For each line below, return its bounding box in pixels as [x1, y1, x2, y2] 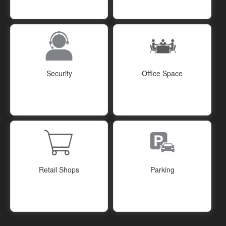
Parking [150, 164, 175, 175]
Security [46, 68, 72, 78]
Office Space [142, 68, 183, 78]
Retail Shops [39, 164, 80, 175]
